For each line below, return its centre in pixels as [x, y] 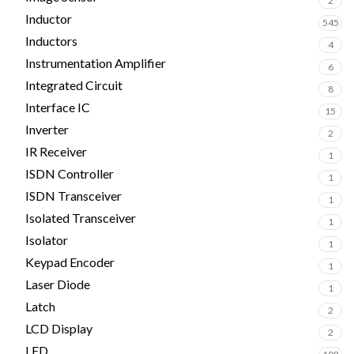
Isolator [47, 240]
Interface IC [58, 107]
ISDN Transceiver [73, 196]
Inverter [47, 129]
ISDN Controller [70, 173]
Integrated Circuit [74, 85]
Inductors [51, 41]
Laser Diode [58, 284]
